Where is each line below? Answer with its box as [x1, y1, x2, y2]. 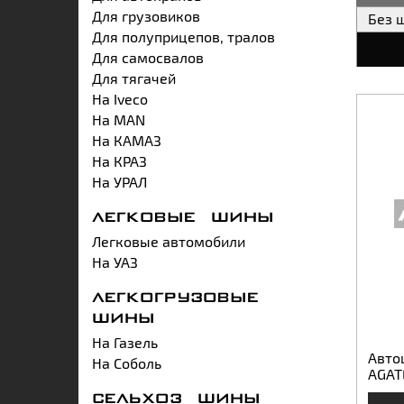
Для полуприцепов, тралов [92, 27, 275, 45]
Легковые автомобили [92, 232, 245, 250]
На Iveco [92, 89, 148, 107]
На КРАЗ [92, 151, 147, 170]
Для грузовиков [92, 6, 200, 24]
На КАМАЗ [92, 131, 161, 149]
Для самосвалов [92, 48, 204, 66]
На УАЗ [92, 252, 138, 271]
